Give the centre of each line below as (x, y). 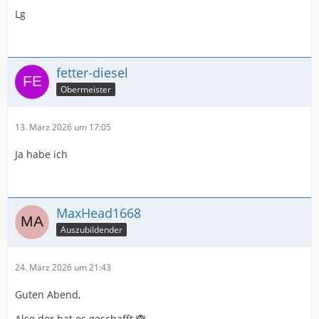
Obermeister (86, 89)
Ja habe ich (41, 154)
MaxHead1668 (99, 213)
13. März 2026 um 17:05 (63, 127)
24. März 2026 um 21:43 (63, 267)
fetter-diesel (92, 72)
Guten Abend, (48, 294)
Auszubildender (91, 229)
